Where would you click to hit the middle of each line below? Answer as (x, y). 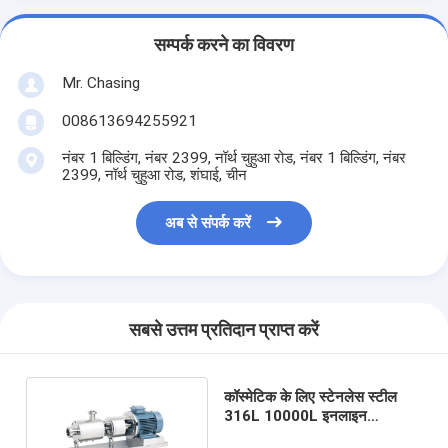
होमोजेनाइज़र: (260, 434)
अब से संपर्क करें (208, 223)
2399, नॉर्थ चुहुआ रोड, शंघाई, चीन (154, 174)
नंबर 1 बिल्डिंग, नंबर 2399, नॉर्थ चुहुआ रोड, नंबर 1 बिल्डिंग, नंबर (233, 157)
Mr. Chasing (100, 82)
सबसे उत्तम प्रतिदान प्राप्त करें (224, 330)
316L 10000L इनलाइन (295, 415)
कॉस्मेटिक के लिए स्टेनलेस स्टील (310, 396)
